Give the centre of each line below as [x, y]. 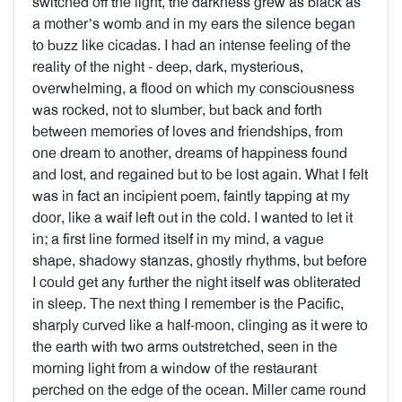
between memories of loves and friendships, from [188, 131]
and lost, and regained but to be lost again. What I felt [200, 175]
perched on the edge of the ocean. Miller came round [199, 390]
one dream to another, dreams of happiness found [190, 153]
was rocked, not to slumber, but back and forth [177, 110]
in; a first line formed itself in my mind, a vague [178, 239]
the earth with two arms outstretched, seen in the [185, 347]
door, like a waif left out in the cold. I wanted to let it [192, 218]
